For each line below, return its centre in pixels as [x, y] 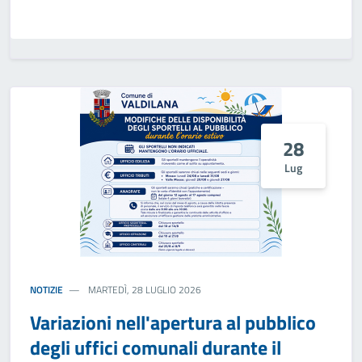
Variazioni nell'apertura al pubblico [173, 322]
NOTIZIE [46, 290]
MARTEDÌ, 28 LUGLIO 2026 [144, 290]
